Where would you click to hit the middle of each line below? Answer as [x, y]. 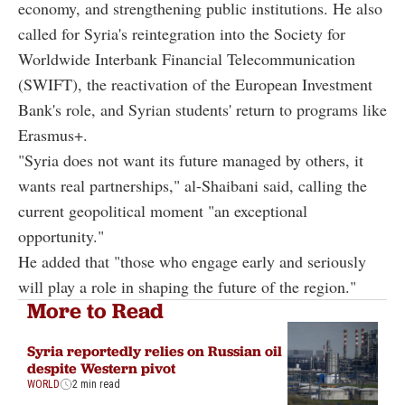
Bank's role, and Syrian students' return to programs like [202, 109]
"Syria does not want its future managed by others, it [191, 160]
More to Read [95, 310]
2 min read [96, 384]
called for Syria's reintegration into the [146, 33]
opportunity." [61, 235]
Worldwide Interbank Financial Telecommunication [187, 58]
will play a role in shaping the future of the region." [187, 286]
